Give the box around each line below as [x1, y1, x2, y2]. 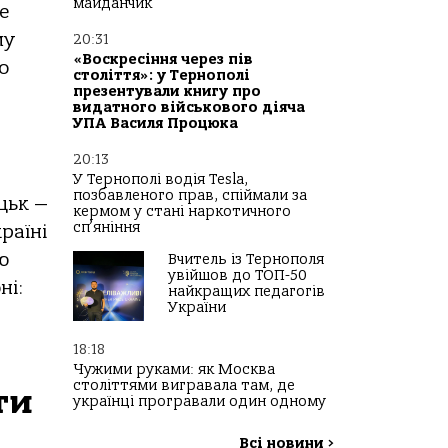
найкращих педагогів [168, 283, 325, 301]
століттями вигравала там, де [73, 377, 295, 395]
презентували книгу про [73, 83, 261, 101]
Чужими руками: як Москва [73, 361, 275, 379]
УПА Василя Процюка [73, 115, 238, 133]
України [168, 299, 226, 317]
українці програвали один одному [73, 393, 326, 411]
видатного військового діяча [73, 99, 305, 117]
